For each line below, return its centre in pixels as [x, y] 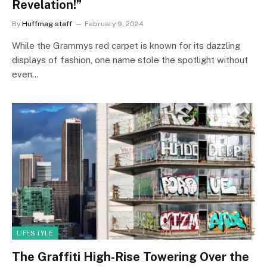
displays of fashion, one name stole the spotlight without [130, 60]
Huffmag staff [47, 24]
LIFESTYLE [35, 233]
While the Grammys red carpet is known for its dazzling [126, 45]
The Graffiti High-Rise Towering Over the [131, 257]
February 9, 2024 [114, 24]
